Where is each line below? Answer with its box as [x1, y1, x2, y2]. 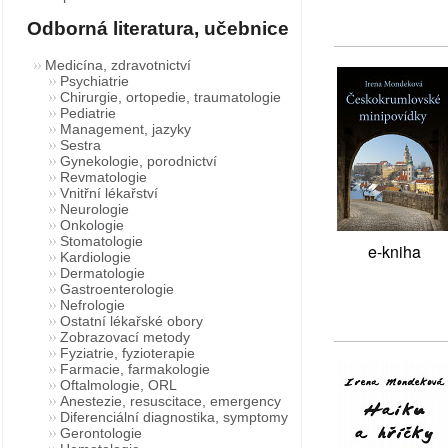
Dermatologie [60, 265, 145, 281]
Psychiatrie [60, 73, 129, 89]
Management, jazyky [60, 121, 191, 137]
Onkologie [60, 217, 124, 233]
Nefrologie [60, 297, 125, 313]
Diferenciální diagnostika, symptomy [60, 409, 288, 425]
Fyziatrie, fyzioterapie [60, 345, 195, 361]
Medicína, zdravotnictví [45, 57, 191, 73]
